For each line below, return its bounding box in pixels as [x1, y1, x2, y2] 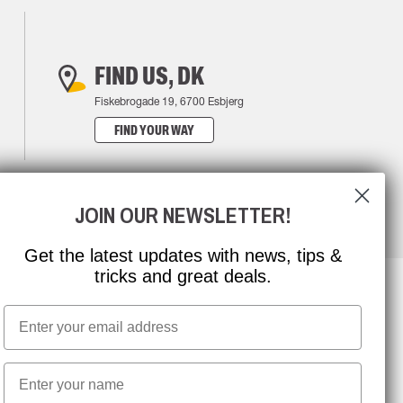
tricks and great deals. [94, 266, 272, 286]
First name [3, 362, 75, 377]
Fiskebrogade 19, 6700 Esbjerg [94, 94, 244, 108]
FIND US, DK [94, 61, 204, 90]
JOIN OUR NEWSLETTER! [74, 201, 291, 229]
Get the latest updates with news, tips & [23, 246, 342, 265]
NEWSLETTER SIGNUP [91, 321, 214, 339]
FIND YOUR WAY [113, 122, 194, 138]
